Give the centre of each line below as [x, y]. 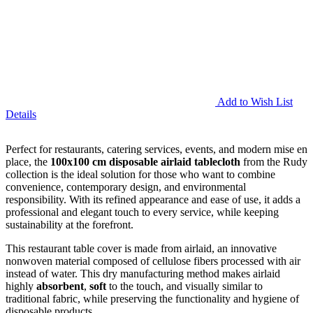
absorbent [60, 286]
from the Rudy [274, 161]
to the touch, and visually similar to [186, 286]
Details [21, 114]
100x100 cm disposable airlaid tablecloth [145, 161]
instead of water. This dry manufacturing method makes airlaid [143, 273]
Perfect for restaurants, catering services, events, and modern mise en [156, 149]
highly [21, 286]
